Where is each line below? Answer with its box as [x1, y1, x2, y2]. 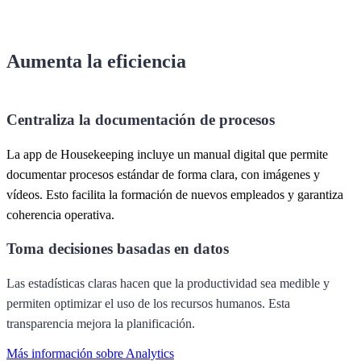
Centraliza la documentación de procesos [6, 111, 275, 129]
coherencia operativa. [6, 208, 114, 222]
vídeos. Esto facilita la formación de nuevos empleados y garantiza [6, 188, 343, 202]
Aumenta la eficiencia [6, 51, 191, 73]
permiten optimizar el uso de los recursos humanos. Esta [6, 296, 290, 310]
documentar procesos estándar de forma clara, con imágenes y [6, 168, 320, 182]
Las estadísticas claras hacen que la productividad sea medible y [6, 276, 330, 290]
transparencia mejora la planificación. [6, 316, 195, 330]
